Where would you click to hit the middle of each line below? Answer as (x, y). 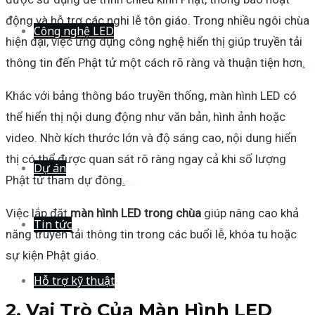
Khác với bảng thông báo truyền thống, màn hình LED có (151, 95)
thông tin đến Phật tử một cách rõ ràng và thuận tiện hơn (154, 62)
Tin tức (53, 224)
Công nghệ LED (74, 31)
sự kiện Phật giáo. (52, 255)
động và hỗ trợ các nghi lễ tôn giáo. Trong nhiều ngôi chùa (157, 20)
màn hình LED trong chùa (136, 213)
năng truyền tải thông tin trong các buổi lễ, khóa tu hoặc (151, 234)
